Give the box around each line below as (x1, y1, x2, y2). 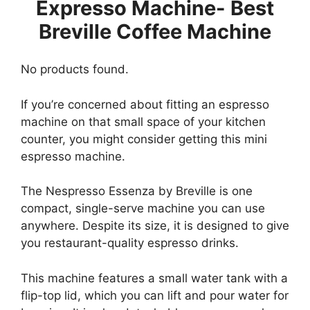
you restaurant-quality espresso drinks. (21, 236, 239, 250)
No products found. (21, 62, 129, 77)
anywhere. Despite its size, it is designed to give (21, 219, 289, 233)
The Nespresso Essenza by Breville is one (21, 184, 253, 199)
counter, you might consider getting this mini (21, 131, 267, 146)
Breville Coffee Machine (39, 19, 271, 44)
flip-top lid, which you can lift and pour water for (21, 288, 289, 302)
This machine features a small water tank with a (21, 271, 288, 285)
